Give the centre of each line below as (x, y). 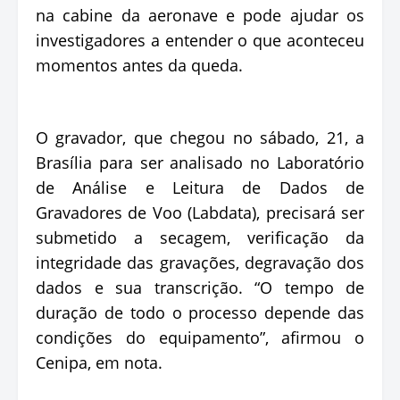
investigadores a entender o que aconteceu (200, 40)
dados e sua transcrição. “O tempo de (200, 287)
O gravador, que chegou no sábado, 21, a (200, 137)
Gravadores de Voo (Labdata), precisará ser (200, 212)
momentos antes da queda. (139, 65)
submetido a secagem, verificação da (200, 237)
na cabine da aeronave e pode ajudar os (200, 15)
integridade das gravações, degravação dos (200, 262)
